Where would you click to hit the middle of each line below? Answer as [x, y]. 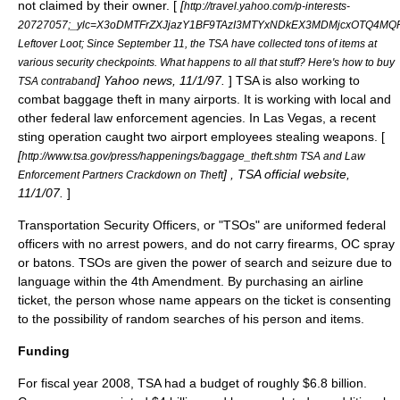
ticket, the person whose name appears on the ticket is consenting [204, 300]
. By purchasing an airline [292, 281]
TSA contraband [57, 80]
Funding [44, 350]
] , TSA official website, [287, 174]
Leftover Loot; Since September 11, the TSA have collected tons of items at [197, 43]
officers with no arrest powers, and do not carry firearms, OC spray [206, 243]
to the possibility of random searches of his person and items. [191, 318]
